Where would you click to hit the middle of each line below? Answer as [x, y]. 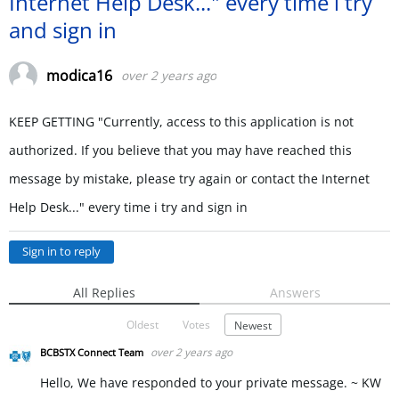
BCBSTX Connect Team [93, 352]
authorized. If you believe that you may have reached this [180, 150]
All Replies [104, 293]
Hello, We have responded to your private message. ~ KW [211, 382]
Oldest [142, 324]
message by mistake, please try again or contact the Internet [189, 179]
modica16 [79, 76]
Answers [295, 293]
